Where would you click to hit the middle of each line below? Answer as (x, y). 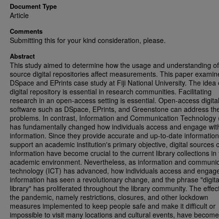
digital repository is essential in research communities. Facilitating (111, 91)
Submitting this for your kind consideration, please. (88, 40)
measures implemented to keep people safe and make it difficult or (113, 206)
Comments (26, 31)
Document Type (33, 6)
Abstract (22, 56)
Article (19, 15)
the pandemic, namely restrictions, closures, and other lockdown (109, 197)
